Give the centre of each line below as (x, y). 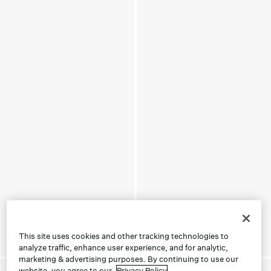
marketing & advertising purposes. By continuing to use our (128, 259)
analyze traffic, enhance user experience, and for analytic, (123, 247)
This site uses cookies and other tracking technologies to (123, 236)
